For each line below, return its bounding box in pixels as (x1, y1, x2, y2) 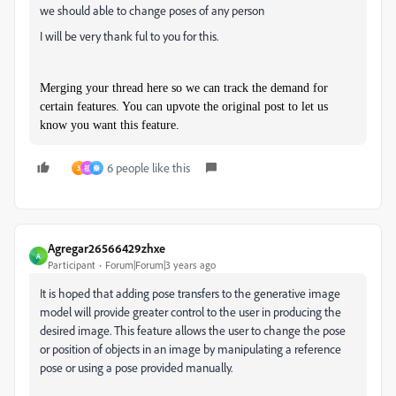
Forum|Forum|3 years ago (105, 258, 216, 272)
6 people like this (107, 160, 190, 176)
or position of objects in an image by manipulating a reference (40, 341, 341, 357)
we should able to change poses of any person (40, 3, 264, 18)
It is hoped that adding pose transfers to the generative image (40, 286, 340, 301)
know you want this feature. (40, 118, 179, 133)
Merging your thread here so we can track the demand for (40, 81, 328, 95)
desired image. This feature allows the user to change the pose (40, 323, 346, 339)
